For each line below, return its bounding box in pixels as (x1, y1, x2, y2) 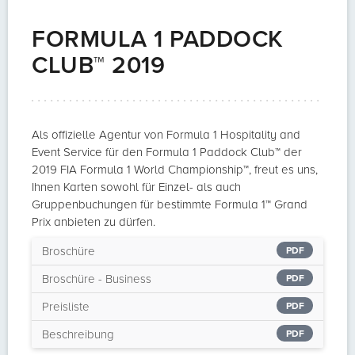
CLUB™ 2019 (32, 50, 165, 80)
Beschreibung (42, 326, 114, 342)
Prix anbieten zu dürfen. (32, 214, 155, 229)
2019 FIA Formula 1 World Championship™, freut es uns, (32, 162, 318, 177)
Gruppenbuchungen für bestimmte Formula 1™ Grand (32, 197, 307, 212)
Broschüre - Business (42, 271, 151, 286)
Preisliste (42, 299, 90, 314)
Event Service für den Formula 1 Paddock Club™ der (32, 144, 302, 159)
